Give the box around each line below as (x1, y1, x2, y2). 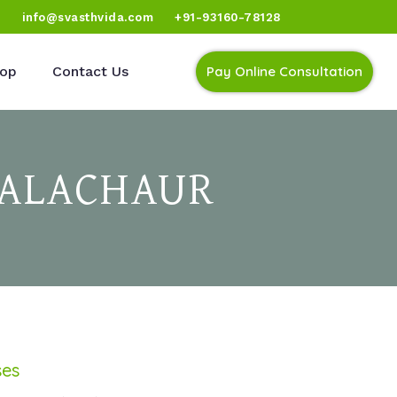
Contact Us (52, 63, 128, 80)
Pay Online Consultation (206, 63, 362, 80)
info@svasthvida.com (21, 10, 154, 24)
